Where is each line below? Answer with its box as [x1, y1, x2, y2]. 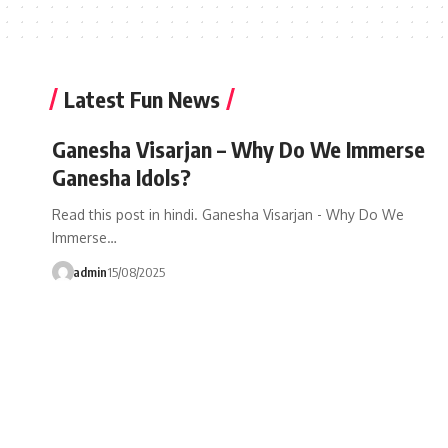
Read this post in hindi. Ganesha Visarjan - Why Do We [52, 206, 404, 223]
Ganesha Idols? [52, 163, 191, 191]
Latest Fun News [64, 85, 220, 113]
